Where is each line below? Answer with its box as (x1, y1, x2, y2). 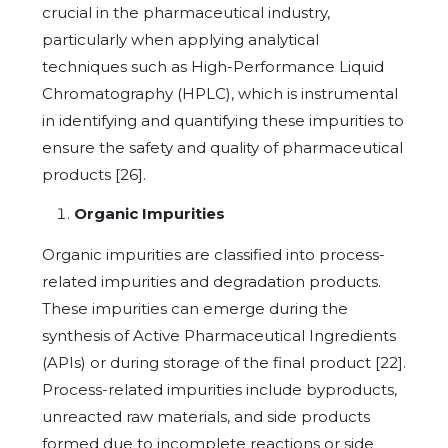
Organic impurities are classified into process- (42, 244, 385, 264)
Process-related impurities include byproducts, (42, 379, 397, 399)
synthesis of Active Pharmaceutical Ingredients (42, 325, 396, 345)
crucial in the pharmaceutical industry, (42, 2, 330, 22)
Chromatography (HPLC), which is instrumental (42, 83, 398, 103)
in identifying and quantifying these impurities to (42, 110, 404, 130)
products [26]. (42, 164, 146, 184)
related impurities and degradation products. (42, 271, 381, 291)
